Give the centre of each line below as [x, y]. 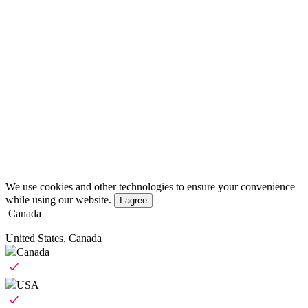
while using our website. [58, 200]
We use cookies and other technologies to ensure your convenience [150, 187]
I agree [133, 201]
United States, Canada [54, 239]
